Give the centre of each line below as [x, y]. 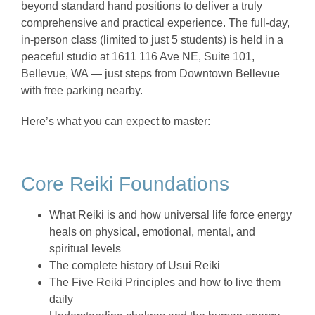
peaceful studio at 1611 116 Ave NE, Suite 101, [138, 57]
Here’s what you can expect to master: [116, 122]
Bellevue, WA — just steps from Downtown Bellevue [150, 74]
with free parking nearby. [82, 91]
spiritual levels [85, 249]
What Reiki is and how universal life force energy [171, 215]
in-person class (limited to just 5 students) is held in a [152, 40]
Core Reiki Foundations [125, 184]
